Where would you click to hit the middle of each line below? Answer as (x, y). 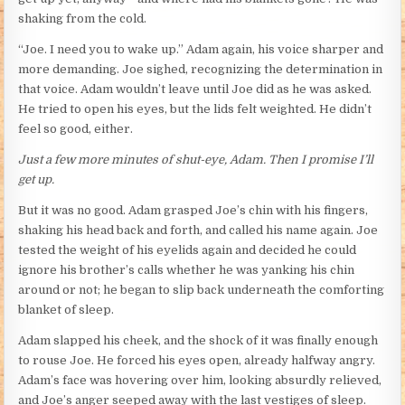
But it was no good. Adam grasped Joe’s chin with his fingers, (193, 211)
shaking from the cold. (83, 19)
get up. (37, 180)
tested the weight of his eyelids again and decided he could (188, 250)
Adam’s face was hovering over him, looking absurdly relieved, (200, 381)
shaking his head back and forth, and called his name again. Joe (198, 231)
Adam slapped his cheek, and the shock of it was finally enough (198, 341)
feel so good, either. (76, 129)
